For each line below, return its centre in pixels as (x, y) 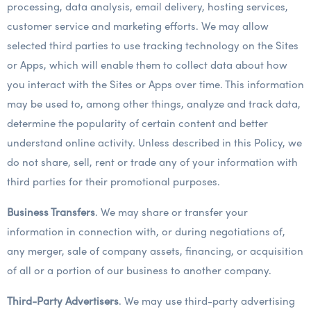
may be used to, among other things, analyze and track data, (154, 103)
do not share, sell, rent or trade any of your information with (152, 162)
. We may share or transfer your (171, 212)
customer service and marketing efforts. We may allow (138, 26)
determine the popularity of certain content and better (137, 123)
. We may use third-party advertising (207, 301)
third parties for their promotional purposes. (114, 181)
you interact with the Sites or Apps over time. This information (155, 84)
